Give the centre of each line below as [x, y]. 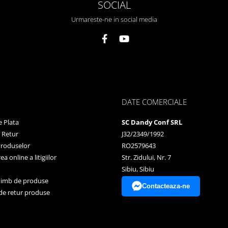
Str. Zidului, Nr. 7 [146, 157]
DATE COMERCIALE [154, 102]
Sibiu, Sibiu [138, 169]
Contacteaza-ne [166, 186]
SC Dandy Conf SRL [152, 122]
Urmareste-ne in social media [114, 19]
